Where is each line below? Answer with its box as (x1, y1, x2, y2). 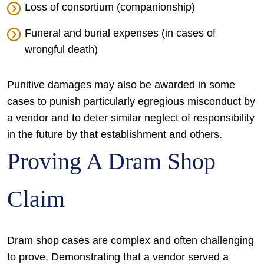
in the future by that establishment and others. (7, 128, 222, 140)
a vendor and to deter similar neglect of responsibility (7, 112, 255, 124)
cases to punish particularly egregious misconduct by (7, 95, 255, 107)
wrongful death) (25, 44, 98, 55)
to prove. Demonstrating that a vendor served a (7, 251, 229, 263)
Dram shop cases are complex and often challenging (7, 235, 254, 246)
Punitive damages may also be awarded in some (7, 79, 235, 91)
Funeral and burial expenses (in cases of (25, 27, 216, 39)
